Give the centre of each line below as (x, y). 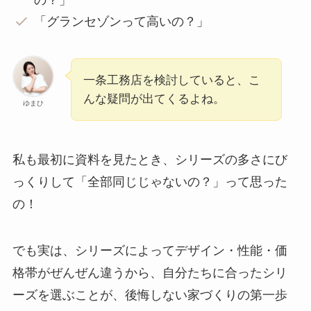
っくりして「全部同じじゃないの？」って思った (150, 182)
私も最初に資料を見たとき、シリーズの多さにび (150, 159)
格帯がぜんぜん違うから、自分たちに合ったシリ (150, 273)
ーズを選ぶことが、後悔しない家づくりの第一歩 (150, 295)
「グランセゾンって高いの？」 (122, 21)
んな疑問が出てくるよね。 (154, 99)
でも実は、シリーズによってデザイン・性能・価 (150, 251)
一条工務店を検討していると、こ (171, 80)
